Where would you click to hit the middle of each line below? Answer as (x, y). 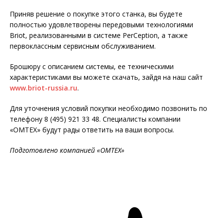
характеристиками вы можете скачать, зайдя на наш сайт (106, 77)
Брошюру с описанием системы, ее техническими (92, 67)
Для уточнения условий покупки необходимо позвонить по (109, 109)
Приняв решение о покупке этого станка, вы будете (96, 14)
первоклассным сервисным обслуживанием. (83, 46)
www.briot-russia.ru (44, 88)
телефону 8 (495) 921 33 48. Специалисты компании (95, 119)
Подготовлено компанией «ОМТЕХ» (67, 150)
